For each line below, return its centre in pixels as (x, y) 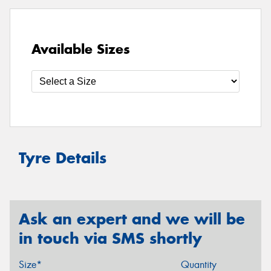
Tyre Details (63, 158)
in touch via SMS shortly (110, 238)
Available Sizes (81, 49)
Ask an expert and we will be (132, 219)
